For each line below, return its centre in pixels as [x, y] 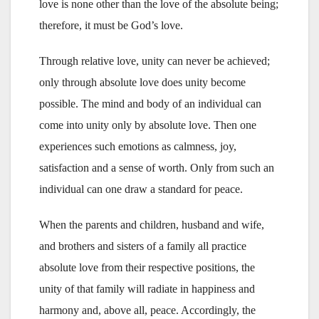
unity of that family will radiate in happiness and [147, 288]
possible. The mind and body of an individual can [150, 103]
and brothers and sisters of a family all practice [143, 246]
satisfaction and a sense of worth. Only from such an [157, 167]
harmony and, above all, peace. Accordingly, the [147, 310]
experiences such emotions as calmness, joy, [138, 146]
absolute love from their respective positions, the [147, 267]
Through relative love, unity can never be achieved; [155, 61]
